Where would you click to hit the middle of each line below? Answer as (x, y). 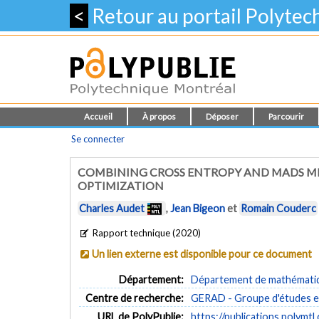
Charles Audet (112, 209)
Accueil (98, 116)
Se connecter (98, 139)
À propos (159, 116)
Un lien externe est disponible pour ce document (202, 253)
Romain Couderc (278, 209)
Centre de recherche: (135, 298)
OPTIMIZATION (121, 185)
